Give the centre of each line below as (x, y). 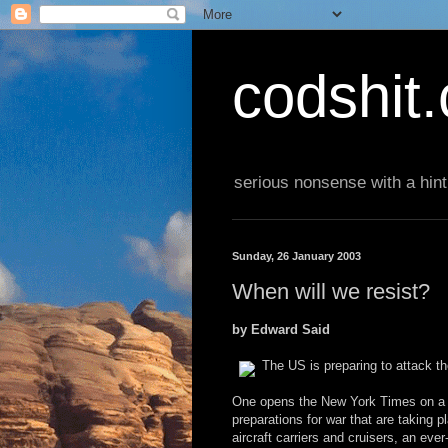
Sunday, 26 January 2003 (296, 256)
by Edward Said (281, 330)
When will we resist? (331, 291)
